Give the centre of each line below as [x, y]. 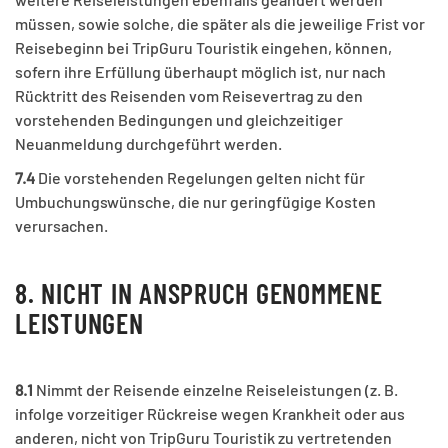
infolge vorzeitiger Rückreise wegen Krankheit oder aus [210, 414]
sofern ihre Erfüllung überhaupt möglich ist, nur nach [200, 72]
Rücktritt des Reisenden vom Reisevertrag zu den [189, 96]
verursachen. [61, 226]
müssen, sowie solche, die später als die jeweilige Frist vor [220, 24]
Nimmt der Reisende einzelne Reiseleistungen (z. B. [215, 390]
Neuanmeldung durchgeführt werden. [148, 144]
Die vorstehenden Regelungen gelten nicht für [200, 178]
